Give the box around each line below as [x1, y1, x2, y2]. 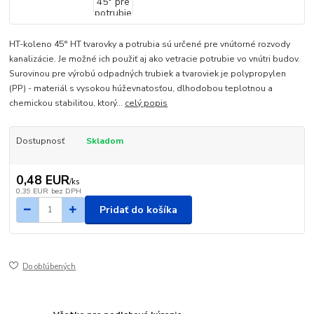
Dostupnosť [15, 135, 64, 146]
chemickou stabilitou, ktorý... [9, 97, 125, 109]
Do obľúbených [22, 261, 76, 273]
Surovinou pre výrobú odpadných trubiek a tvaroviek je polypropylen [9, 67, 287, 79]
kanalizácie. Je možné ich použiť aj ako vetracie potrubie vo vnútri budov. [9, 53, 301, 64]
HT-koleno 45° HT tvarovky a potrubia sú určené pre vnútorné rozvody [9, 38, 291, 50]
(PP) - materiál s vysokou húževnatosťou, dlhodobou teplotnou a [9, 82, 273, 94]
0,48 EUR [15, 172, 69, 189]
